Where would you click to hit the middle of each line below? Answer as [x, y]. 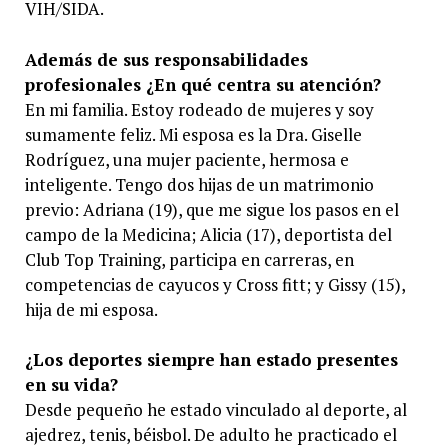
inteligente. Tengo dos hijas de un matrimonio [199, 184]
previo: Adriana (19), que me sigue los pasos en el [211, 209]
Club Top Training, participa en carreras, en [189, 259]
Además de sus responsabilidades [166, 59]
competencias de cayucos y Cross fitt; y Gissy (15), [214, 284]
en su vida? [71, 385]
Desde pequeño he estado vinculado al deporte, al [215, 410]
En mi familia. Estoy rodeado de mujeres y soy [199, 109]
